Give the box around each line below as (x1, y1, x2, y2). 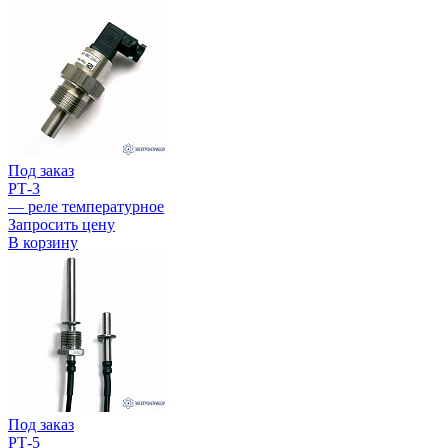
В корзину (8, 234, 78, 252)
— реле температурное (8, 198, 164, 216)
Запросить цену (8, 216, 115, 234)
